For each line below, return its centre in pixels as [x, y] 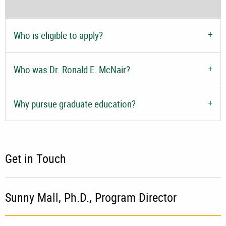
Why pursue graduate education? [75, 104]
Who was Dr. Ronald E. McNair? [72, 69]
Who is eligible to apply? [58, 35]
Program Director [136, 197]
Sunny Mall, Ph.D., [50, 197]
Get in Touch [36, 158]
